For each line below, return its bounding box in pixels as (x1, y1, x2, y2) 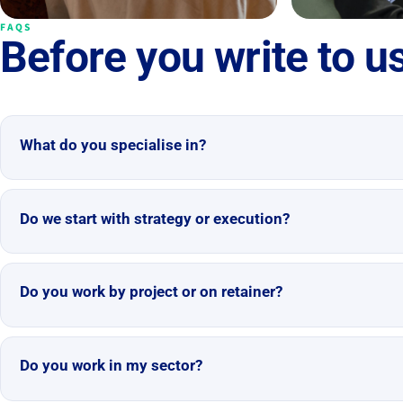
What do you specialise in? (19, 135, 206, 154)
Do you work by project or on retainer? (19, 282, 282, 301)
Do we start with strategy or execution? (19, 209, 290, 228)
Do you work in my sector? (19, 356, 202, 375)
